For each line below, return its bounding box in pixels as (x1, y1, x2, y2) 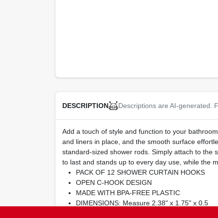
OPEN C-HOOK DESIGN (75, 179, 152, 187)
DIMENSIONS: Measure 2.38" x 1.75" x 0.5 (75, 199, 208, 207)
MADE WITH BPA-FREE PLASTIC (75, 189, 180, 197)
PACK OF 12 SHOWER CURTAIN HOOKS (75, 168, 205, 177)
